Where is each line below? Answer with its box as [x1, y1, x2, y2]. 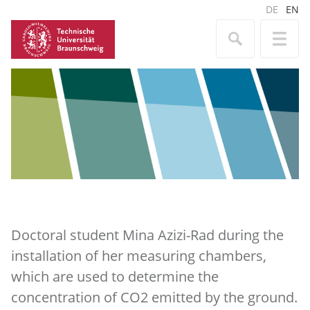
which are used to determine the [11, 266, 219, 286]
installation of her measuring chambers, [11, 246, 266, 266]
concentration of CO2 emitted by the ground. [11, 287, 298, 307]
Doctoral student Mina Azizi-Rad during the [11, 225, 284, 245]
